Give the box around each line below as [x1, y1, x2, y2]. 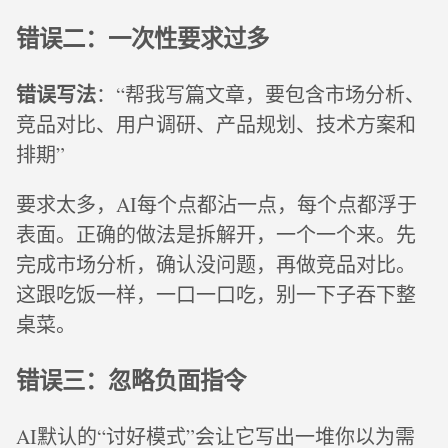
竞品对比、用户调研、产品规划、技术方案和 [16, 110, 416, 138]
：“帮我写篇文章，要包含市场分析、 [96, 80, 425, 108]
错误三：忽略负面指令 [16, 363, 246, 398]
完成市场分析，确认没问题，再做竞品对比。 [16, 250, 416, 278]
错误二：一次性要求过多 [16, 21, 269, 56]
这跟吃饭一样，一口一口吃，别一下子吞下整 [16, 280, 416, 308]
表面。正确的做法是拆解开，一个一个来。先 [16, 220, 416, 248]
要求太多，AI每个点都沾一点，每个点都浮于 [16, 190, 417, 218]
